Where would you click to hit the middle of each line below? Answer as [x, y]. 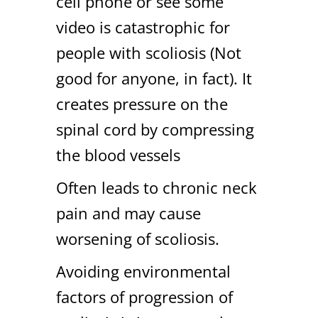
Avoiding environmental [143, 272]
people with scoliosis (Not [149, 53]
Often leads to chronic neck [157, 188]
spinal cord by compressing [155, 130]
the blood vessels [118, 155]
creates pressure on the [142, 104]
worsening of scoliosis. [138, 239]
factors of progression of [144, 297]
